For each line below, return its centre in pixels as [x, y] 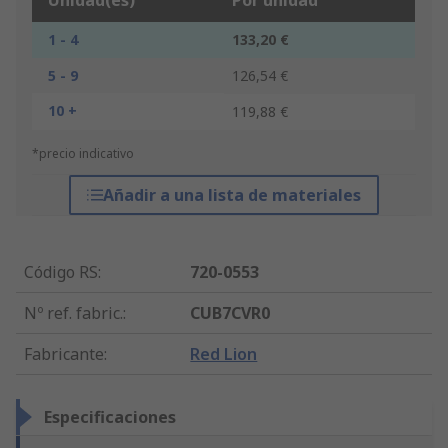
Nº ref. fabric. [73, 313]
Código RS [61, 272]
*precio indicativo [83, 154]
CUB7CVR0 [230, 313]
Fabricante [64, 354]
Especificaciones [110, 417]
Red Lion [224, 354]
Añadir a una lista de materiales [231, 195]
